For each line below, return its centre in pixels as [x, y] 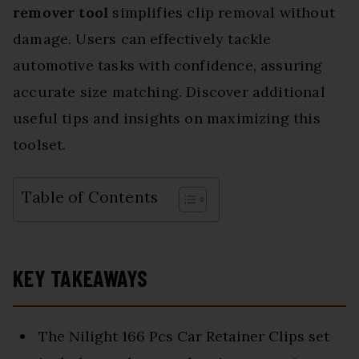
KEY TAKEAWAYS [81, 278]
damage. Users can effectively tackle [142, 39]
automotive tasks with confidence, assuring [168, 66]
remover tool [61, 13]
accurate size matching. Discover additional [169, 92]
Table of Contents [90, 198]
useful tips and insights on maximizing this [167, 119]
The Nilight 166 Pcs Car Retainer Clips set [184, 337]
